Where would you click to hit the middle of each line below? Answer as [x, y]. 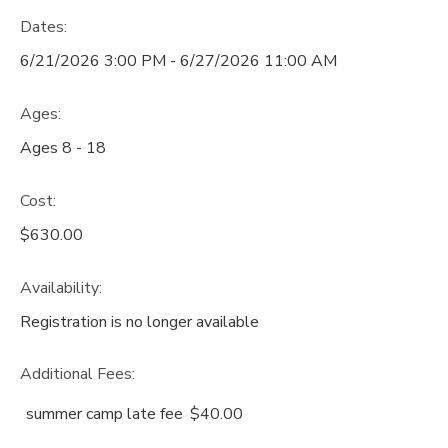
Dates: [43, 27]
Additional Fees [76, 374]
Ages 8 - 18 [63, 147]
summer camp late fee [104, 414]
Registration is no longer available [139, 321]
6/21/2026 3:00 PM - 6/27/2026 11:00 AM [178, 61]
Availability [59, 287]
